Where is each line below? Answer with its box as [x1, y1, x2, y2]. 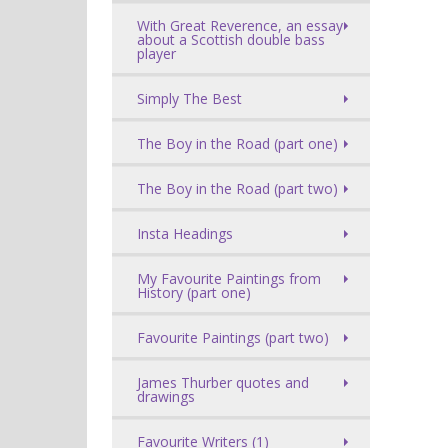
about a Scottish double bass [137, 30, 325, 49]
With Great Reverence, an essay [137, 16, 343, 35]
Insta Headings [137, 224, 233, 243]
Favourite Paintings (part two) [137, 328, 329, 347]
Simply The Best [137, 89, 242, 108]
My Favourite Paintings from [137, 269, 321, 288]
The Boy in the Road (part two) [137, 179, 338, 198]
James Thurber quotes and [137, 373, 309, 392]
